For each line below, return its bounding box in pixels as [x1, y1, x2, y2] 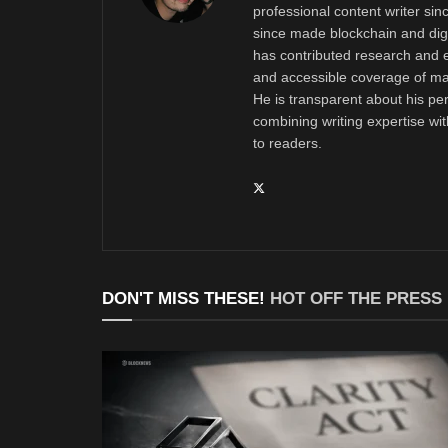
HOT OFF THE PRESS [270, 288, 442, 308]
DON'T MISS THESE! [102, 288, 270, 308]
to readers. [253, 134, 322, 151]
